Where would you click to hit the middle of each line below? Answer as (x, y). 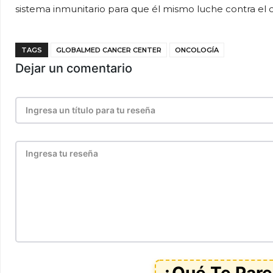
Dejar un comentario (74, 68)
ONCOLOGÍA (197, 50)
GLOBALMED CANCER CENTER (109, 50)
